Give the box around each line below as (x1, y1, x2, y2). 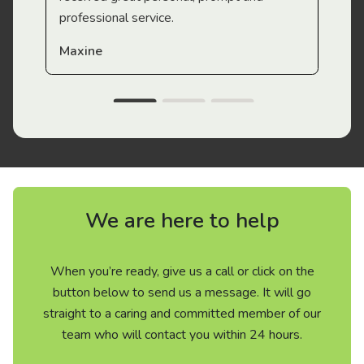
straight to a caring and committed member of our (43, 305, 321, 323)
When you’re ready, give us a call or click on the (50, 262, 314, 280)
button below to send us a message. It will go (53, 284, 311, 301)
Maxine (59, 42, 102, 60)
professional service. (59, 9, 174, 27)
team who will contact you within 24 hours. (62, 326, 302, 344)
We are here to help (84, 206, 279, 235)
